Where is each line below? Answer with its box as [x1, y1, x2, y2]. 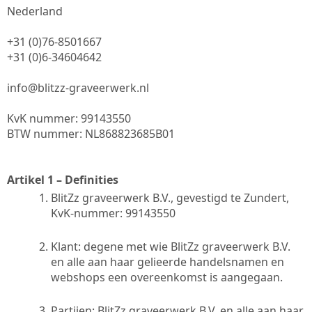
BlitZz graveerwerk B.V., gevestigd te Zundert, [51, 189, 289, 205]
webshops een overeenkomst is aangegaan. [51, 269, 283, 285]
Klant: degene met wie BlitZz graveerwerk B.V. [51, 238, 290, 254]
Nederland [7, 3, 63, 19]
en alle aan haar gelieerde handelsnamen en [51, 253, 284, 270]
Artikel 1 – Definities [7, 171, 118, 187]
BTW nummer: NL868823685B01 [7, 125, 175, 141]
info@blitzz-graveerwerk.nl [7, 79, 149, 95]
